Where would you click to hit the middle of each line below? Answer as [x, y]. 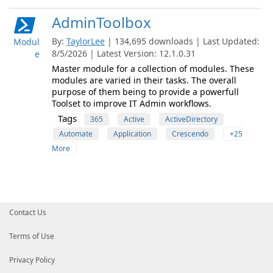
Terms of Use [32, 236]
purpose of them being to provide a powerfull [145, 92]
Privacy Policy [32, 260]
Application [132, 134]
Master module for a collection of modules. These [153, 69]
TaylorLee [86, 41]
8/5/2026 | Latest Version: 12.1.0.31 [124, 53]
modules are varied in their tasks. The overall [144, 80]
